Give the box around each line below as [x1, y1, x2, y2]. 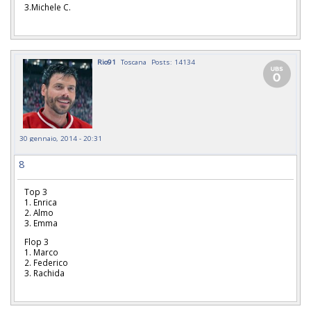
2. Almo [24, 207, 53, 219]
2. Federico [24, 256, 68, 268]
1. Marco [24, 246, 58, 258]
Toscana [121, 57, 146, 67]
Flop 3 [24, 235, 49, 247]
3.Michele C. [24, 1, 71, 13]
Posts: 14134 [151, 57, 195, 67]
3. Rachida [24, 267, 65, 278]
